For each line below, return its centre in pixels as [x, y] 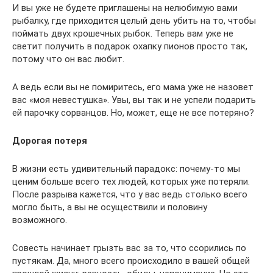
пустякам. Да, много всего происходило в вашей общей [131, 261]
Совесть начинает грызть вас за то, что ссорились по [129, 248]
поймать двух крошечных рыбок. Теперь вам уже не [123, 33]
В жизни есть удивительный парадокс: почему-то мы [126, 168]
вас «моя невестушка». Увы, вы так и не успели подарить [134, 100]
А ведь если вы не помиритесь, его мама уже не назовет [133, 87]
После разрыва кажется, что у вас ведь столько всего [130, 194]
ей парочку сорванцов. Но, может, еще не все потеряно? [133, 112]
